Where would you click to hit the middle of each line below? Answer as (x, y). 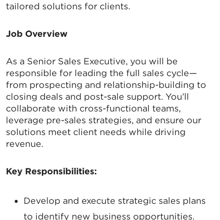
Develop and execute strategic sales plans (115, 201)
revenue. (25, 144)
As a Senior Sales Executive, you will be (92, 61)
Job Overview (37, 34)
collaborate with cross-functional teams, (93, 109)
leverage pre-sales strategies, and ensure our (104, 120)
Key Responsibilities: (51, 171)
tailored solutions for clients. (68, 6)
